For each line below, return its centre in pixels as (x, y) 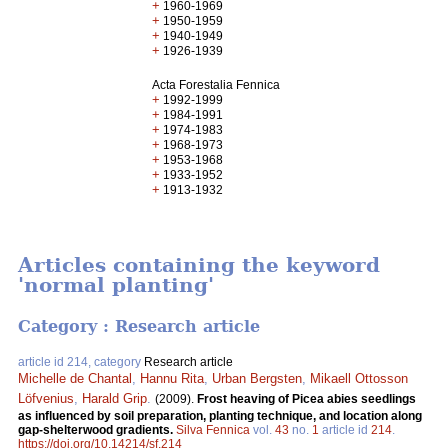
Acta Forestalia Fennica (216, 85)
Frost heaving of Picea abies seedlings (306, 398)
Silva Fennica (213, 429)
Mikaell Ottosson (359, 378)
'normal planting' (116, 285)
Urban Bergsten (257, 378)
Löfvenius (46, 398)
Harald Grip (114, 398)
